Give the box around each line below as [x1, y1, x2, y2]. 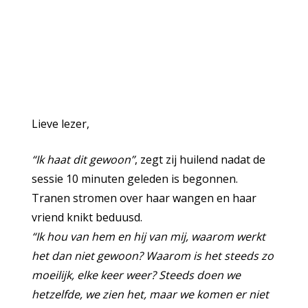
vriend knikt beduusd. [32, 210, 143, 225]
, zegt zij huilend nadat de [135, 152, 266, 167]
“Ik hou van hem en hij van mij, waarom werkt [32, 229, 266, 244]
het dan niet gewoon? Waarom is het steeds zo [32, 248, 274, 263]
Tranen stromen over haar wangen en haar [32, 190, 257, 206]
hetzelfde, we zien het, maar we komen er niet [32, 287, 269, 302]
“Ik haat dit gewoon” [32, 152, 135, 167]
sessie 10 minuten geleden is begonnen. [32, 171, 239, 186]
